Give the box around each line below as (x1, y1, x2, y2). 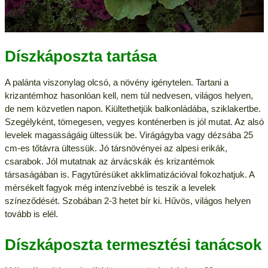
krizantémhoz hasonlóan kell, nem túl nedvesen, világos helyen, (4, 90, 253, 100)
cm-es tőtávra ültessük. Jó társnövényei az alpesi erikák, (4, 143, 227, 153)
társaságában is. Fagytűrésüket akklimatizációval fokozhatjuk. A (4, 169, 254, 179)
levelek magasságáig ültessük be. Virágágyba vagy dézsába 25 (4, 130, 253, 140)
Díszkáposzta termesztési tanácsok (4, 235, 261, 254)
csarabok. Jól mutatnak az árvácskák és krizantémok (4, 156, 215, 166)
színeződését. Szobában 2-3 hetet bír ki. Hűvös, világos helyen (4, 196, 251, 206)
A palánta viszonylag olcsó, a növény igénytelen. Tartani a (4, 77, 229, 87)
